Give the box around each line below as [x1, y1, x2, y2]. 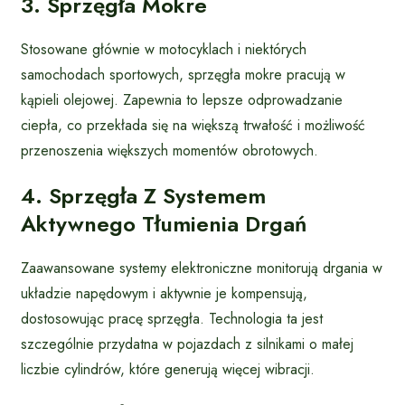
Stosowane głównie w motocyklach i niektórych [21, 38, 306, 60]
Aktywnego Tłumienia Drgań [21, 207, 306, 240]
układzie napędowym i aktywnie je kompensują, [21, 282, 307, 304]
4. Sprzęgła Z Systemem [21, 179, 266, 212]
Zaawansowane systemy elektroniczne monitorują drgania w [21, 257, 382, 278]
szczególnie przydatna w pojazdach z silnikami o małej [21, 333, 353, 354]
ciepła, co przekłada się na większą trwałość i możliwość [21, 114, 365, 136]
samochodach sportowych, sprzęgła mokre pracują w [21, 63, 345, 85]
